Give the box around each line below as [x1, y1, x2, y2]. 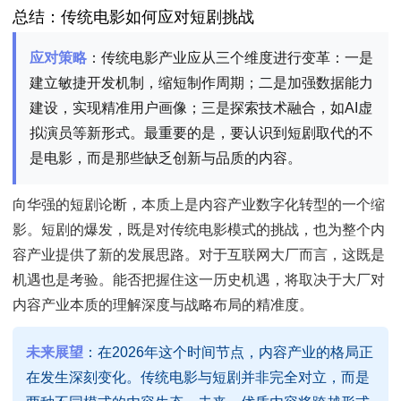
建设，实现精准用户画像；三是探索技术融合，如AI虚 [30, 99, 372, 115]
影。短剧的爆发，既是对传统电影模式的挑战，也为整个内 [13, 222, 385, 238]
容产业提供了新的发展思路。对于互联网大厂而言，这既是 [13, 247, 385, 263]
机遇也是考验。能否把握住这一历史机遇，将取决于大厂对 [13, 272, 385, 288]
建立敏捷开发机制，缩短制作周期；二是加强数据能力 [30, 74, 373, 90]
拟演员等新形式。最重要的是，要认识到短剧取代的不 [30, 124, 373, 141]
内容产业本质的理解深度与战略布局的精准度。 [13, 297, 313, 313]
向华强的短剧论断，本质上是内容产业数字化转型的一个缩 [13, 197, 385, 213]
